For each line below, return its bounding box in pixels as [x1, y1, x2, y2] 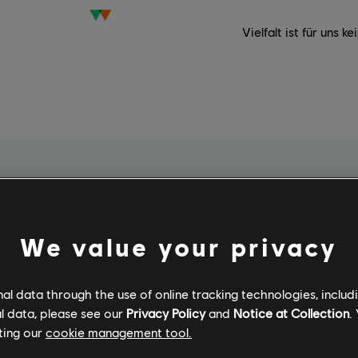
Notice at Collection [233, 304, 349, 320]
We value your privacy [20, 231, 338, 262]
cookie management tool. [46, 324, 192, 340]
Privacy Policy [126, 304, 205, 320]
